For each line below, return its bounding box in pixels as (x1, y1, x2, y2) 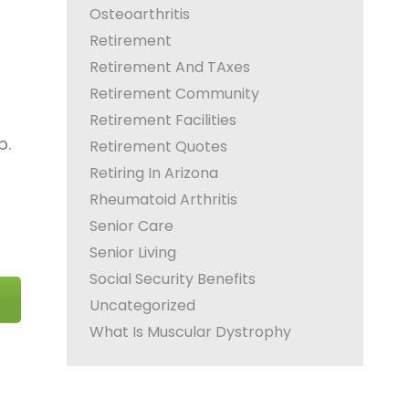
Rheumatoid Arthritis (89, 189, 237, 210)
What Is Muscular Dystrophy (89, 321, 291, 342)
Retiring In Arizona (89, 163, 218, 184)
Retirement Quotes (89, 136, 227, 157)
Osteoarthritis (89, 4, 190, 25)
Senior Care (89, 215, 173, 236)
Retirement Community (89, 83, 259, 104)
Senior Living (89, 242, 176, 263)
